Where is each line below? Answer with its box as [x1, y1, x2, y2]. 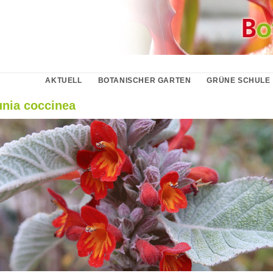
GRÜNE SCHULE [207, 76, 271, 85]
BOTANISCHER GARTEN [97, 76, 191, 85]
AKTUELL [45, 76, 82, 85]
